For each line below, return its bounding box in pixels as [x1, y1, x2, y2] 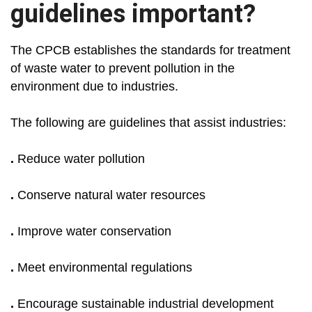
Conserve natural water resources [14, 188, 205, 203]
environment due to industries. [10, 79, 178, 94]
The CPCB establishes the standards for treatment [10, 43, 290, 58]
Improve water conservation [14, 224, 171, 239]
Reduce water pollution [14, 152, 145, 166]
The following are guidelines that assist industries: [10, 116, 286, 130]
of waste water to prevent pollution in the [10, 61, 235, 76]
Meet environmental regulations [14, 260, 192, 275]
